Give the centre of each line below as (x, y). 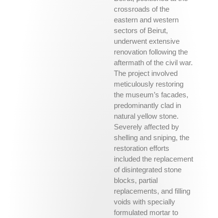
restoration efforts (142, 148)
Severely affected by (146, 127)
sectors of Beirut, (141, 31)
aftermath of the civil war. (153, 63)
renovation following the (151, 52)
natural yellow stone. (146, 116)
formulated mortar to (146, 213)
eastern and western (146, 20)
